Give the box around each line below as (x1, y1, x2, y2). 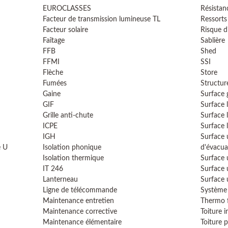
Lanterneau (43, 176, 78, 183)
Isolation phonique (43, 144, 101, 151)
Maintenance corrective (43, 208, 117, 215)
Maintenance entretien (43, 197, 114, 205)
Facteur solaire (43, 26, 88, 34)
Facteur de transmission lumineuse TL (43, 16, 160, 23)
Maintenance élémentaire (43, 219, 122, 226)
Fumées (43, 80, 67, 87)
